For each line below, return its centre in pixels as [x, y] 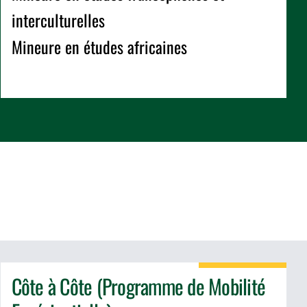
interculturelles [58, 20]
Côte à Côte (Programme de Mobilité [138, 286]
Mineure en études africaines [99, 47]
